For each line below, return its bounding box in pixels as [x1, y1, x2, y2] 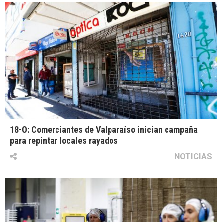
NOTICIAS [174, 151, 212, 162]
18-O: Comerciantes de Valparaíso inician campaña [10, 124, 198, 135]
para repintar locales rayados [10, 135, 118, 146]
